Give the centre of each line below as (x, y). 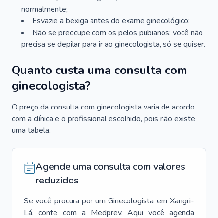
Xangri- (182, 201)
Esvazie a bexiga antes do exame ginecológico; (111, 21)
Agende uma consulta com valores (110, 167)
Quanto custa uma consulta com (100, 70)
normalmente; (45, 9)
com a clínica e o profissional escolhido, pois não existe (103, 119)
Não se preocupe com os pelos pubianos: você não (118, 33)
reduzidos (57, 180)
